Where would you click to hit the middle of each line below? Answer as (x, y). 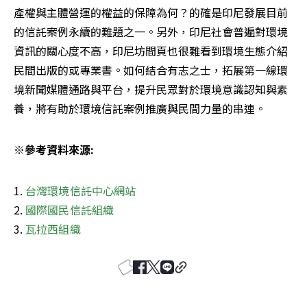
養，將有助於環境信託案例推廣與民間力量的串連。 (140, 108)
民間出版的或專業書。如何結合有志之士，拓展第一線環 (151, 70)
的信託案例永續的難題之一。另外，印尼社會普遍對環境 (151, 31)
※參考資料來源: (54, 149)
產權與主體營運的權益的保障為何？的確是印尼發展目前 (151, 12)
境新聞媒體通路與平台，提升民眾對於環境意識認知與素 (151, 89)
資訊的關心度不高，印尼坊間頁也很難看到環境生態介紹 (151, 50)
